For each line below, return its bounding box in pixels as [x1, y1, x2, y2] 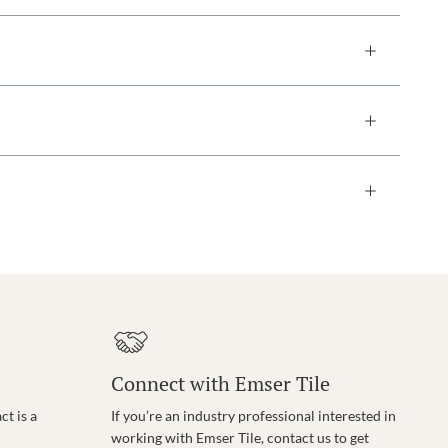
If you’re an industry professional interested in [110, 407, 396, 424]
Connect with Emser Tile [110, 370, 330, 397]
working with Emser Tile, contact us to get [110, 429, 369, 446]
